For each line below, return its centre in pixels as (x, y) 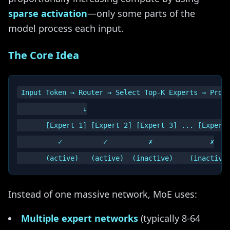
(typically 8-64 (169, 218)
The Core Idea (44, 55)
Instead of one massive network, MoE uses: (103, 194)
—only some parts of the (141, 13)
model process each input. (66, 28)
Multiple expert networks (80, 218)
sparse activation (48, 13)
